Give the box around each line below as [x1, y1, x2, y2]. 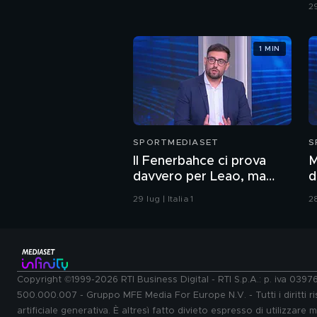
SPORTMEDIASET [133, 138, 219, 147]
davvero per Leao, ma [133, 171, 266, 184]
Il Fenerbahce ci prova [133, 155, 266, 168]
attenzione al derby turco [133, 186, 287, 200]
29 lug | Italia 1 [133, 195, 194, 204]
